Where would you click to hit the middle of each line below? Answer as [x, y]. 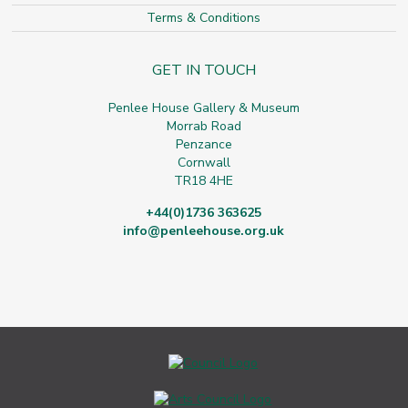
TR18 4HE [204, 181]
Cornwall [204, 163]
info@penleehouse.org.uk [204, 231]
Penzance [204, 144]
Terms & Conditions [204, 18]
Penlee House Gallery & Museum [204, 108]
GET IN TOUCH [204, 70]
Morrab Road [204, 126]
